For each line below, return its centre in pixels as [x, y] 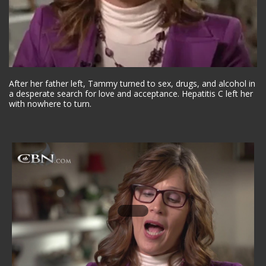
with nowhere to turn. [50, 104]
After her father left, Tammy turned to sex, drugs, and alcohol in [132, 84]
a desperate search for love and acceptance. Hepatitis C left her [131, 94]
